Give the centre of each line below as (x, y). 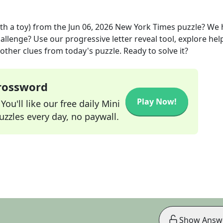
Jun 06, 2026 (91, 27)
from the (50, 27)
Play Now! (157, 102)
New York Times (145, 27)
